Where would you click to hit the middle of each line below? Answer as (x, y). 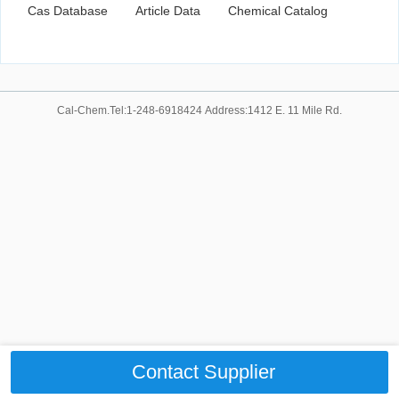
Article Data (168, 11)
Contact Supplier (204, 372)
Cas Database (68, 11)
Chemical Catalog (278, 11)
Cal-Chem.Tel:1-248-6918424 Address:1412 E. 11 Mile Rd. (199, 111)
